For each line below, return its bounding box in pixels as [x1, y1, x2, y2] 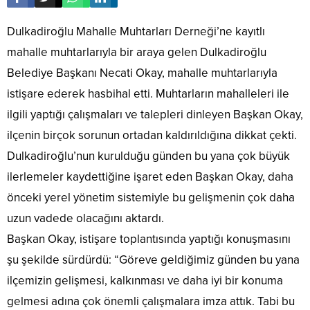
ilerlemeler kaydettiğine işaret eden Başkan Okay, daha [7, 170, 293, 185]
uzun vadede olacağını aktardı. [7, 211, 164, 226]
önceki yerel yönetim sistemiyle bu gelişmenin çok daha [7, 190, 295, 206]
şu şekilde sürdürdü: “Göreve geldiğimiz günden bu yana [7, 253, 300, 268]
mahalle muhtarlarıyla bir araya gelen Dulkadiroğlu [7, 45, 266, 60]
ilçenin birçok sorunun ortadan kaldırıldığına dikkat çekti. [7, 128, 297, 143]
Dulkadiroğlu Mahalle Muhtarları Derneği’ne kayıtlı [7, 24, 265, 39]
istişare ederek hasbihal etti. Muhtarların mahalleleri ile [7, 86, 289, 102]
